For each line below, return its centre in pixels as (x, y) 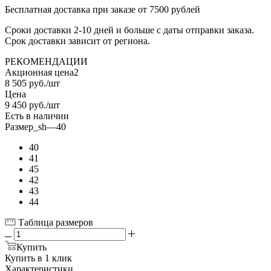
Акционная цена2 (42, 72)
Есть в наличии (37, 116)
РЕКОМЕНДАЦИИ (46, 61)
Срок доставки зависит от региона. (77, 41)
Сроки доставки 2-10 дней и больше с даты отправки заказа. (129, 30)
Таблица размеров (56, 222)
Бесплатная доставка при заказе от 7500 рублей (103, 9)
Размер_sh (26, 126)
